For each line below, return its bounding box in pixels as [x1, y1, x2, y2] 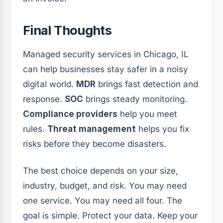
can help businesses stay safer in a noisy [23, 64, 188, 74]
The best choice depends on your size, [23, 165, 178, 176]
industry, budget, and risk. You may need [23, 180, 187, 191]
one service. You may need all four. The [23, 195, 182, 206]
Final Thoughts [23, 22, 112, 38]
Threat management [47, 123, 136, 134]
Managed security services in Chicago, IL [23, 49, 189, 59]
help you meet [117, 109, 177, 119]
